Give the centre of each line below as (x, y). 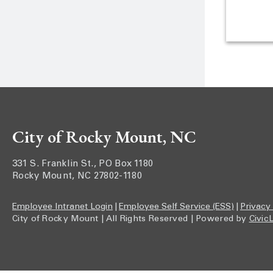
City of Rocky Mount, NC (104, 136)
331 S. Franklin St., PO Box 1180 (83, 164)
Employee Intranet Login (62, 207)
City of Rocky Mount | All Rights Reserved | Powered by (131, 219)
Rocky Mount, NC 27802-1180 (77, 176)
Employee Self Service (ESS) (176, 207)
